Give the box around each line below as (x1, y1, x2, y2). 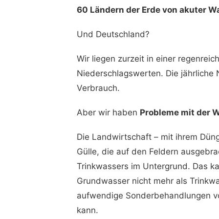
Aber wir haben (76, 108, 140, 117)
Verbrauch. (76, 83, 120, 93)
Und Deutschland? (76, 29, 150, 39)
